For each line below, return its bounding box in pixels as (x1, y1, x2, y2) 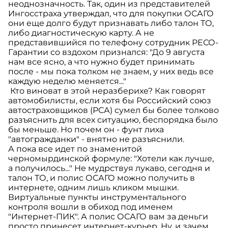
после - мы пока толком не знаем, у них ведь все (8, 67, 214, 77)
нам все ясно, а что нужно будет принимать (8, 57, 194, 67)
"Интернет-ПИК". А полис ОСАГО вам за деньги (8, 212, 208, 222)
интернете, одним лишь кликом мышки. (8, 183, 179, 193)
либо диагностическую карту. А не (8, 28, 154, 38)
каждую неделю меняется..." (8, 76, 128, 87)
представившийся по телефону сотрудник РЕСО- (8, 38, 218, 48)
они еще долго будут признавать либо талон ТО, (8, 18, 214, 28)
